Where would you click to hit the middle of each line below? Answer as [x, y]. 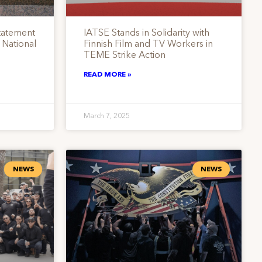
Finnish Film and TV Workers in [148, 45]
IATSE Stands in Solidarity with [146, 34]
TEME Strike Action [124, 56]
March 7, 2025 [106, 117]
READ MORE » [107, 75]
